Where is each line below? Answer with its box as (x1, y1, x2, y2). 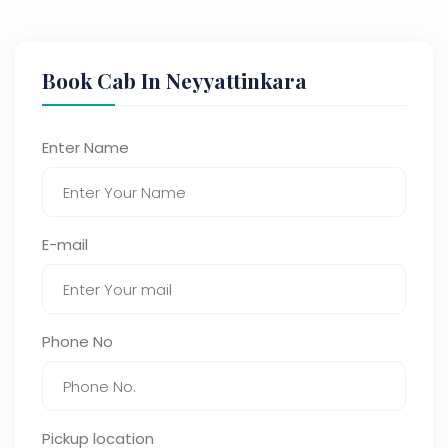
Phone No (42, 331, 113, 352)
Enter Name (42, 137, 129, 158)
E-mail (42, 234, 88, 255)
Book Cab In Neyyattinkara (42, 66, 307, 94)
